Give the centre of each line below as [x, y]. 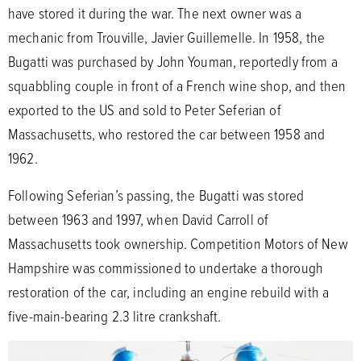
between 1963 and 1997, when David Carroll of [139, 219]
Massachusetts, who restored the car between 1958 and [167, 134]
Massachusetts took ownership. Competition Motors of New [178, 243]
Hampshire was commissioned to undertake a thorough [166, 268]
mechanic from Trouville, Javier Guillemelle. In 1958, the [166, 37]
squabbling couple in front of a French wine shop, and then [177, 85]
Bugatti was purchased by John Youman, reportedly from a [173, 61]
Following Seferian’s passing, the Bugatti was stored [156, 195]
